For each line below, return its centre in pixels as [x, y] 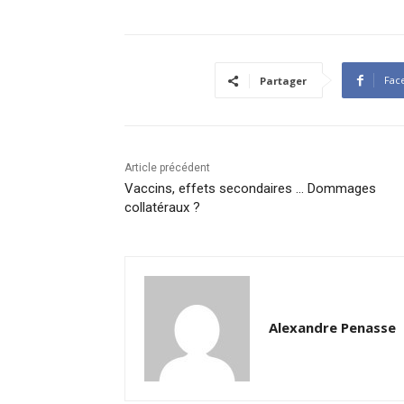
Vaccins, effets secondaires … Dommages [250, 189]
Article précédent [167, 168]
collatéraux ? [162, 208]
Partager [283, 81]
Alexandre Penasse [332, 328]
